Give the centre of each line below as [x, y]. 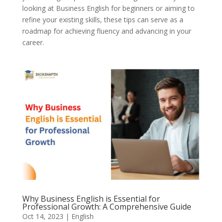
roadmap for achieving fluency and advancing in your [107, 31]
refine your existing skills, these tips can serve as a [103, 20]
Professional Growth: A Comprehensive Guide [107, 207]
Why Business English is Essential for [91, 199]
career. [33, 43]
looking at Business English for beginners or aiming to [108, 8]
